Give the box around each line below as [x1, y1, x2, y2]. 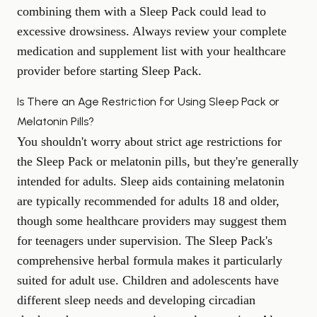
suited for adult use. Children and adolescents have [17, 273, 279, 287]
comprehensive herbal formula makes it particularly [17, 253, 282, 267]
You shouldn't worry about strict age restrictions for [17, 134, 282, 149]
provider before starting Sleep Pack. [17, 64, 202, 78]
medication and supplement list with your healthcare [17, 44, 286, 58]
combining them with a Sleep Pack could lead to [17, 4, 266, 18]
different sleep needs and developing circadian [17, 293, 255, 307]
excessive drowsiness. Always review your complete [17, 24, 287, 38]
